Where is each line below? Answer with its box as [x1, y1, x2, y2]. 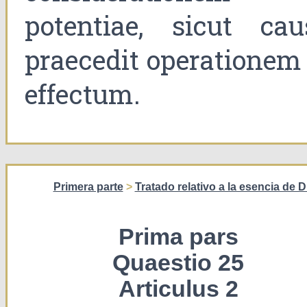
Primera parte [53, 181, 123, 193]
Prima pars [118, 224, 238, 250]
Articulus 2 [118, 276, 238, 302]
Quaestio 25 [112, 250, 244, 276]
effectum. [25, 77, 140, 112]
